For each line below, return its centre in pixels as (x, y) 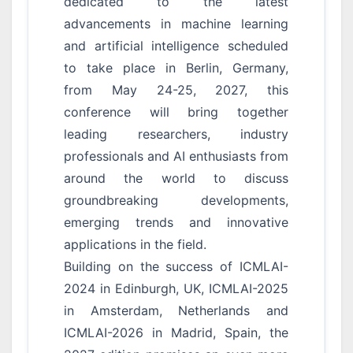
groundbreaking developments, (176, 200)
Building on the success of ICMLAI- (176, 266)
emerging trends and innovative (176, 222)
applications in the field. (135, 244)
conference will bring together (176, 112)
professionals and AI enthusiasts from (176, 156)
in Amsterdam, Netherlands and (176, 310)
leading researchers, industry (176, 134)
